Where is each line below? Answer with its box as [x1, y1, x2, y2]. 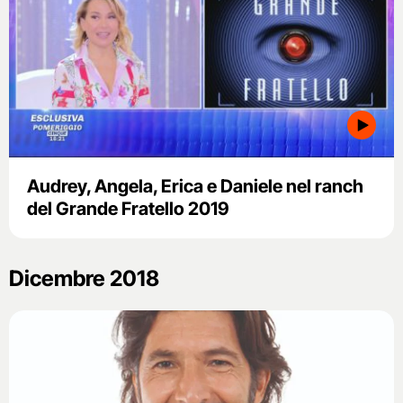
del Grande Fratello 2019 [27, 198, 229, 220]
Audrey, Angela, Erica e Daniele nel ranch [27, 175, 363, 198]
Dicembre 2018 [9, 265, 159, 292]
